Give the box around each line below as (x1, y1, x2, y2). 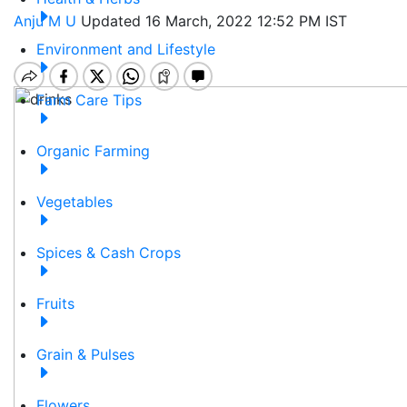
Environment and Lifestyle (36, 40, 215, 59)
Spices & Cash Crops (36, 243, 181, 263)
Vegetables (36, 193, 113, 212)
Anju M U (14, 12, 81, 30)
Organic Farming (36, 142, 150, 161)
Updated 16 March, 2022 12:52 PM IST (81, 12, 347, 30)
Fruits (36, 294, 74, 313)
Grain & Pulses (36, 345, 134, 364)
